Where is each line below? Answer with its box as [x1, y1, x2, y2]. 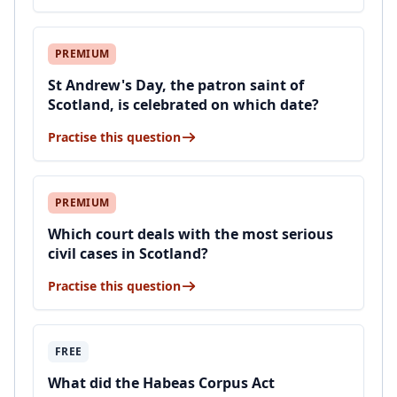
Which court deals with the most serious [48, 224, 333, 244]
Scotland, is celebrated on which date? [48, 95, 319, 114]
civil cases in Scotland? [48, 244, 208, 263]
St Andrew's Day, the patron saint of [48, 75, 304, 95]
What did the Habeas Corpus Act [48, 373, 275, 393]
